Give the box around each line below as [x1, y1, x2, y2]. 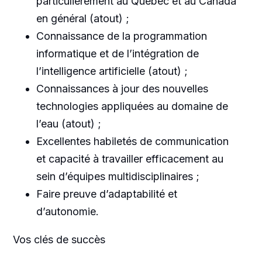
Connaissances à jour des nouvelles [36, 82, 208, 95]
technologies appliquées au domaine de [36, 99, 228, 112]
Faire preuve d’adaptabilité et [36, 187, 177, 200]
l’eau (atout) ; [36, 117, 101, 130]
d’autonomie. [36, 205, 99, 218]
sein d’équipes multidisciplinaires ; [36, 170, 199, 182]
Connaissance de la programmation [36, 29, 207, 42]
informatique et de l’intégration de [36, 47, 199, 60]
